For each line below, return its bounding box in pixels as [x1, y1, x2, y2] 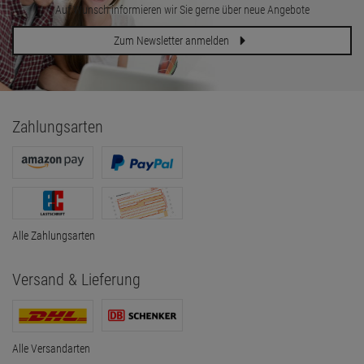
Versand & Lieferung [12, 270, 141, 289]
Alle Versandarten [12, 342, 90, 355]
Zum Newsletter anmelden [114, 34, 232, 47]
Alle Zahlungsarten [12, 229, 95, 242]
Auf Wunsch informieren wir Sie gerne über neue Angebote [54, 3, 310, 16]
